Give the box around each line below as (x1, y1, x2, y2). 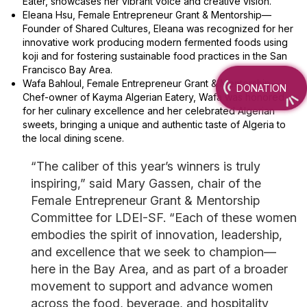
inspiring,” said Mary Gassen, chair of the (31, 175, 261, 191)
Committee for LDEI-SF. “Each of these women (31, 210, 297, 225)
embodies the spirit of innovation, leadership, (31, 227, 282, 242)
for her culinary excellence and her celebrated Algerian (23, 104, 275, 116)
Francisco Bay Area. (23, 63, 112, 75)
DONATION (236, 82, 287, 94)
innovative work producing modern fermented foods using (23, 36, 288, 48)
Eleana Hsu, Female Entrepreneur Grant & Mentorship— (23, 8, 271, 21)
